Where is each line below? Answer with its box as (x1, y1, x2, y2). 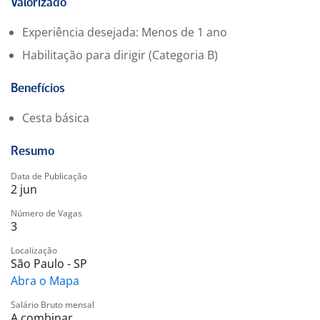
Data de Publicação (11, 170, 87, 182)
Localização (11, 244, 57, 256)
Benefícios (11, 83, 65, 95)
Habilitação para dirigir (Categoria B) (22, 47, 218, 63)
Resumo (11, 146, 54, 158)
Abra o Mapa (11, 273, 79, 289)
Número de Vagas (11, 207, 82, 219)
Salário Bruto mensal (11, 299, 94, 311)
